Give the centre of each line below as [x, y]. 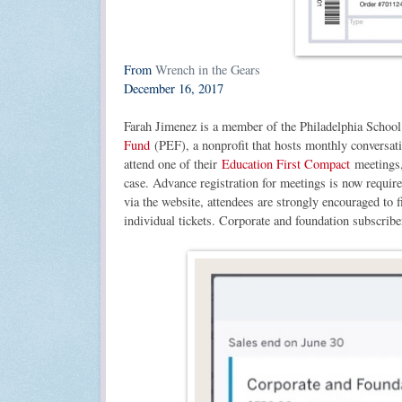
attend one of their [173, 163]
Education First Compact [286, 163]
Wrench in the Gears [208, 69]
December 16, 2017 [174, 88]
